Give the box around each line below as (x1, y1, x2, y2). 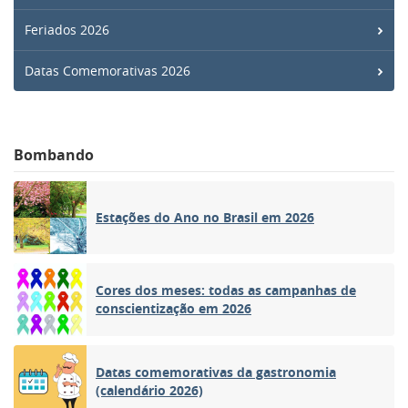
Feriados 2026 (25, 20, 109, 38)
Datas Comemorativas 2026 (25, 61, 190, 79)
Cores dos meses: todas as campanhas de (96, 280, 356, 299)
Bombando (14, 144, 94, 165)
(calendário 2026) (96, 381, 203, 399)
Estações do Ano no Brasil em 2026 (96, 208, 314, 226)
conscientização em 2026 (96, 299, 251, 317)
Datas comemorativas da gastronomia (96, 362, 336, 381)
